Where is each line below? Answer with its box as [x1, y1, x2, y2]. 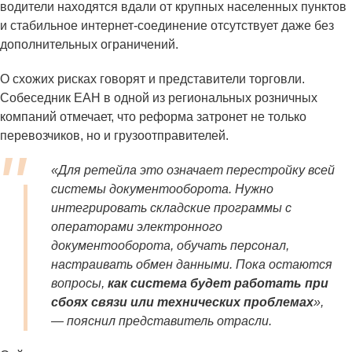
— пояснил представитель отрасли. [51, 314, 272, 328]
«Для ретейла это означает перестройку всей [51, 163, 335, 178]
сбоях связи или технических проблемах [51, 295, 313, 310]
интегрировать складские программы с [51, 201, 291, 215]
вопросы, [51, 277, 104, 291]
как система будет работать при [104, 277, 328, 291]
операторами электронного [51, 220, 222, 234]
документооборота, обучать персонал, [51, 239, 289, 253]
